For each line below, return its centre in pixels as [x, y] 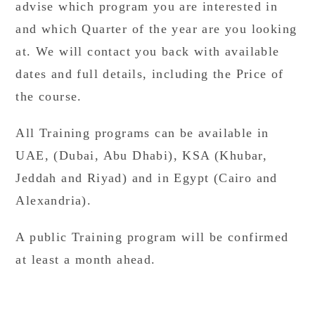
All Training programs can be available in [142, 133]
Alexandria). [54, 200]
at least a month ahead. [86, 259]
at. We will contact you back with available [148, 51]
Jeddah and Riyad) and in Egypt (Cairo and [147, 178]
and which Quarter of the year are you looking [156, 29]
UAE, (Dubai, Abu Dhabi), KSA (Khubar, [142, 155]
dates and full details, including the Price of [150, 74]
